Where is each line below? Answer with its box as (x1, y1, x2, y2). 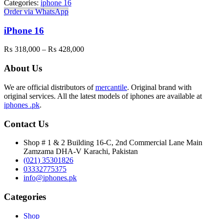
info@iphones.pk (23, 174, 77, 182)
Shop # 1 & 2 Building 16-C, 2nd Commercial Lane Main (23, 138, 202, 147)
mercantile (95, 83, 127, 91)
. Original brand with (127, 83, 192, 91)
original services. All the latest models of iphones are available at (4, 91, 202, 100)
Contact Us (4, 118, 48, 129)
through (84, 71, 108, 80)
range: (84, 53, 103, 62)
